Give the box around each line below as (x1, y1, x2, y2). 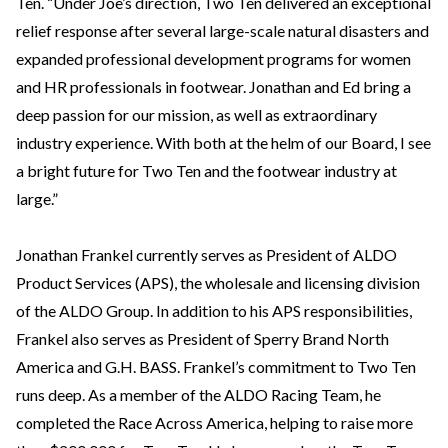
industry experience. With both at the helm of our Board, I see (16, 133, 431, 152)
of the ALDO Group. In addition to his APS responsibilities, (16, 301, 412, 320)
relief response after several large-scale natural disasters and (16, 21, 429, 40)
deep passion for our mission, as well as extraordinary (16, 105, 377, 124)
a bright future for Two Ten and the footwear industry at (16, 161, 397, 180)
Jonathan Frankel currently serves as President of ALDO (16, 245, 397, 264)
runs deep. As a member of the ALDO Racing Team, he (16, 385, 381, 404)
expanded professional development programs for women (16, 49, 411, 68)
